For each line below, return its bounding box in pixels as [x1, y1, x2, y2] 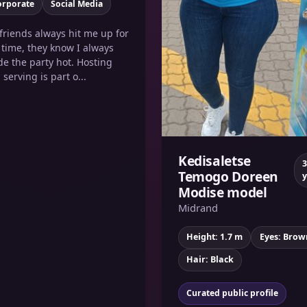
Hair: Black [186, 254, 234, 266]
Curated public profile [186, 287, 278, 299]
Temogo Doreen [178, 167, 279, 186]
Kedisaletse [178, 151, 251, 170]
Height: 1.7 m [186, 231, 243, 243]
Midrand [178, 200, 218, 214]
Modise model [178, 182, 267, 201]
